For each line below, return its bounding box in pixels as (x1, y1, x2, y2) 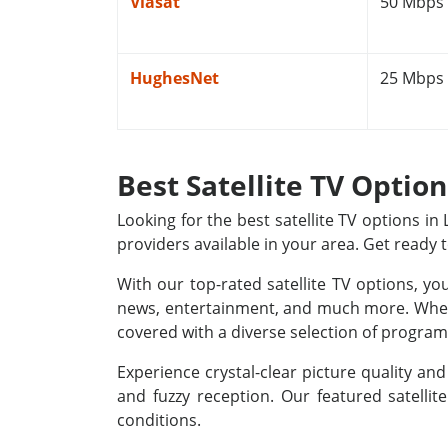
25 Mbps (380, 67, 444, 89)
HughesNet (130, 67, 219, 89)
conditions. (117, 409, 201, 431)
